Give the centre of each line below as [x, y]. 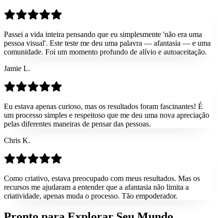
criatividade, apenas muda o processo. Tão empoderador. [91, 196]
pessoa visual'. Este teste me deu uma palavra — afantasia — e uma [107, 43]
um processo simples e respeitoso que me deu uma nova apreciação [107, 115]
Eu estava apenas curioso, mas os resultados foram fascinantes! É [103, 107]
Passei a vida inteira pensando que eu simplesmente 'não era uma [103, 35]
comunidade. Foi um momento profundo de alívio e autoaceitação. [105, 52]
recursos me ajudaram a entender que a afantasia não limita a [96, 187]
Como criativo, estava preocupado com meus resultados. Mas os [102, 179]
